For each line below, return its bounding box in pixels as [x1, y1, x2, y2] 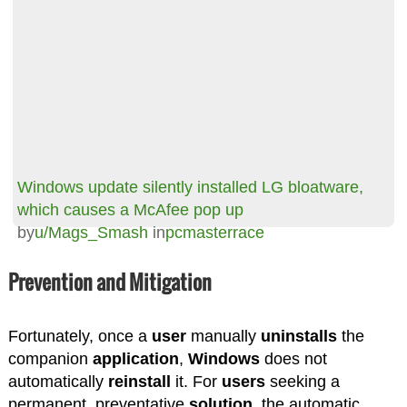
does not [259, 349, 327, 368]
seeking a [264, 372, 340, 391]
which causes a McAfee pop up [16, 200, 243, 219]
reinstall [107, 372, 171, 391]
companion [7, 349, 93, 368]
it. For [170, 372, 222, 391]
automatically [7, 372, 108, 391]
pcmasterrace [164, 223, 264, 242]
